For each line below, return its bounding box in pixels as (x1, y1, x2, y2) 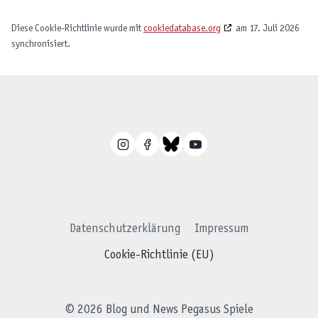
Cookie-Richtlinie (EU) (104, 250, 214, 262)
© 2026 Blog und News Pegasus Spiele (65, 305, 253, 317)
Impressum (194, 224, 248, 236)
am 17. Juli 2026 (234, 24, 300, 33)
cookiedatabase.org (143, 24, 221, 33)
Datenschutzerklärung (70, 224, 181, 236)
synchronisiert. (11, 40, 70, 49)
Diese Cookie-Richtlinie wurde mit (11, 24, 143, 33)
